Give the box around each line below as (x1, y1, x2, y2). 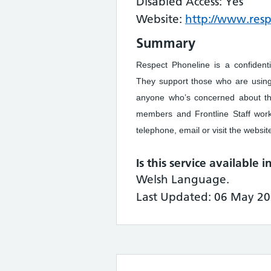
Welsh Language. (136, 172, 229, 186)
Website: (136, 12, 185, 26)
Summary (136, 34, 195, 51)
